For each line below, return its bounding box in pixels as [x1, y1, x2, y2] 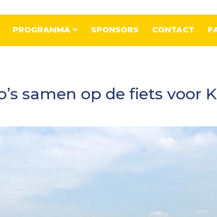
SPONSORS [91, 25, 139, 34]
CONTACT [152, 25, 195, 34]
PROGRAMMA [13, 25, 73, 34]
